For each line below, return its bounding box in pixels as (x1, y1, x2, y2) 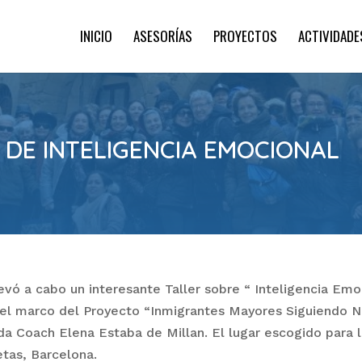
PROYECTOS (213, 26, 277, 46)
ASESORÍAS (133, 26, 192, 46)
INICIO (80, 26, 112, 46)
